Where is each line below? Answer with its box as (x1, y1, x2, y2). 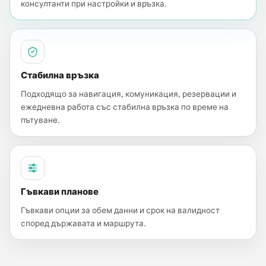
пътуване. (21, 115, 60, 125)
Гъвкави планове (21, 186, 99, 197)
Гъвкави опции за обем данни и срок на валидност (21, 205, 220, 216)
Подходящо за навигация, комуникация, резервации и (21, 88, 236, 99)
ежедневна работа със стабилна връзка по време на (21, 102, 229, 112)
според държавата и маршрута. (21, 218, 146, 229)
